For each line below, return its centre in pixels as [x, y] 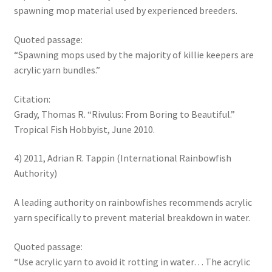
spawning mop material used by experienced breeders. [125, 11]
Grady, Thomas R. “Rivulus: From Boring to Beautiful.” [124, 114]
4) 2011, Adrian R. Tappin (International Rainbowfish [122, 158]
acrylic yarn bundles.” [57, 70]
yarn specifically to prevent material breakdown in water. [132, 217]
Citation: [32, 99]
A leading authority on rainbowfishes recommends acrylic [133, 202]
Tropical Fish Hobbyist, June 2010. [84, 129]
